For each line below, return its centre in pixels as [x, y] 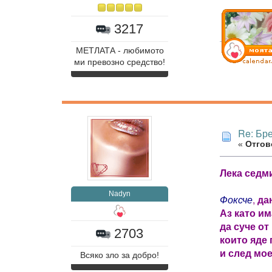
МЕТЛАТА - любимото [120, 50]
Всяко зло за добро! [120, 256]
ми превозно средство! [120, 62]
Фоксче [236, 199]
